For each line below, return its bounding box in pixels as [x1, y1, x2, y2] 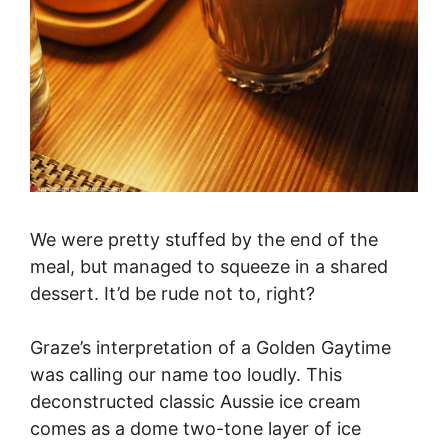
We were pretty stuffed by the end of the [30, 228, 378, 250]
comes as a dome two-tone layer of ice [30, 417, 361, 439]
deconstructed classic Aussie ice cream [30, 390, 361, 412]
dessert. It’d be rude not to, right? [30, 282, 315, 304]
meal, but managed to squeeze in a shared [30, 255, 388, 277]
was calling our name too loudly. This [30, 363, 342, 385]
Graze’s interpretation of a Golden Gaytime [30, 336, 391, 358]
